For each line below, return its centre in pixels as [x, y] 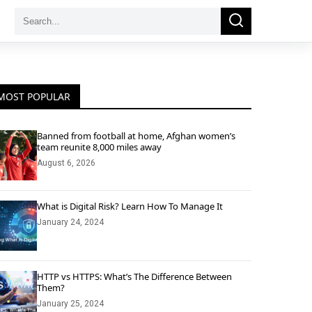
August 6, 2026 [66, 163]
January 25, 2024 [70, 304]
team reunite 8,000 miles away [99, 147]
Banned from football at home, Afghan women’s [136, 136]
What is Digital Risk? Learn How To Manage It [130, 206]
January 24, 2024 [70, 222]
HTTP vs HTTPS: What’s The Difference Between [134, 276]
